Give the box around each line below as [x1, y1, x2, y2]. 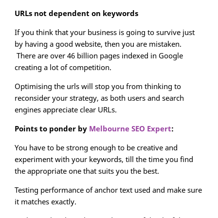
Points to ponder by [15, 124, 89, 134]
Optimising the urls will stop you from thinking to [15, 81, 181, 91]
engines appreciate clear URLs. [15, 105, 117, 115]
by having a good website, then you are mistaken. [15, 39, 182, 49]
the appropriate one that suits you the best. [15, 166, 159, 176]
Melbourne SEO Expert [89, 124, 171, 134]
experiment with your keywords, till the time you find [15, 154, 193, 164]
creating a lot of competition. [15, 62, 111, 73]
